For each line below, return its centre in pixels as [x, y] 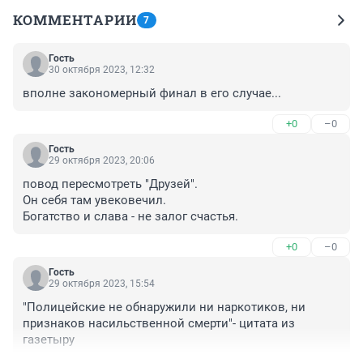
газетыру [49, 340]
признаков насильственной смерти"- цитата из [159, 324]
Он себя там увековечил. [94, 201]
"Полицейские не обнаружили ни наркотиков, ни [164, 307]
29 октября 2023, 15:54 [102, 284]
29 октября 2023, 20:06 [102, 161]
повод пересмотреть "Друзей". [110, 184]
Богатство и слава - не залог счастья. [130, 217]
